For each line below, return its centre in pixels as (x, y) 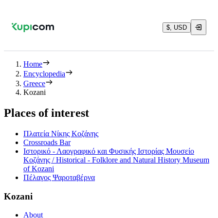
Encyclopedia (44, 74)
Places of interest (46, 113)
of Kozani (39, 168)
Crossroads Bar (47, 142)
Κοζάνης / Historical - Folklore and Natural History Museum (116, 160)
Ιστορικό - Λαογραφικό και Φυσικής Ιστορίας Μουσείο (109, 151)
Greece (34, 83)
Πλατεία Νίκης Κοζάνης (61, 133)
